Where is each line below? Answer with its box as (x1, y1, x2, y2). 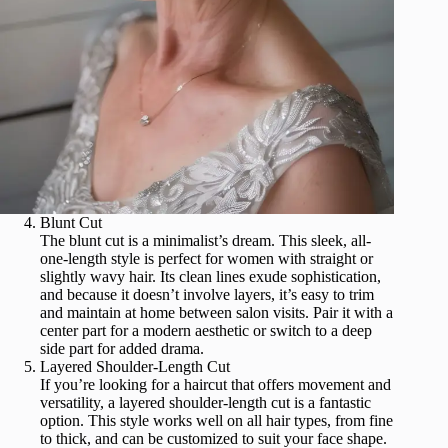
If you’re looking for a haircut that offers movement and (40, 376, 391, 394)
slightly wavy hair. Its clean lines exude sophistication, (40, 268, 381, 286)
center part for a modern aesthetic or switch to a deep (40, 322, 372, 340)
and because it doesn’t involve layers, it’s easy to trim (40, 286, 374, 304)
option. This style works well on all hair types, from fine (40, 412, 393, 430)
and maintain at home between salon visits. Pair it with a (40, 304, 393, 322)
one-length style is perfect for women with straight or (40, 250, 373, 268)
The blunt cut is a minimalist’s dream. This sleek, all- (40, 232, 371, 250)
